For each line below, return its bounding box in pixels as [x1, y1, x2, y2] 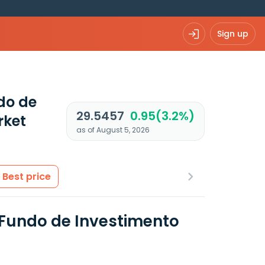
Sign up [217, 27, 248, 40]
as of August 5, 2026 [76, 125, 150, 135]
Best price [2, 170, 51, 183]
